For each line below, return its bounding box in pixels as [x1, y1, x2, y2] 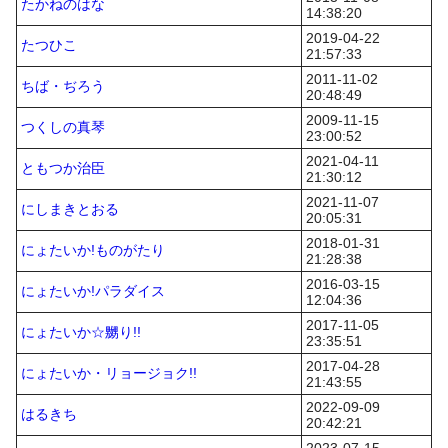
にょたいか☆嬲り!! [21, 324, 141, 340]
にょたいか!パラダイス [21, 283, 165, 299]
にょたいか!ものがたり [21, 242, 165, 258]
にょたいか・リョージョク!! [21, 365, 197, 381]
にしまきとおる [21, 201, 119, 217]
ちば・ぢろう [21, 78, 105, 94]
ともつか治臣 [21, 160, 105, 176]
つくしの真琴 [21, 119, 105, 135]
